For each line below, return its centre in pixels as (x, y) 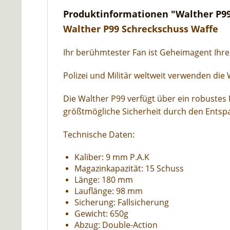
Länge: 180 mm (104, 180)
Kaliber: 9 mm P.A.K (112, 157)
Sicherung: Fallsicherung (122, 202)
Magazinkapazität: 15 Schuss (129, 168)
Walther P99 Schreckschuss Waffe (141, 29)
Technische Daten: (99, 135)
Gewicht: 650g (101, 214)
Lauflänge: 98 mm (109, 191)
